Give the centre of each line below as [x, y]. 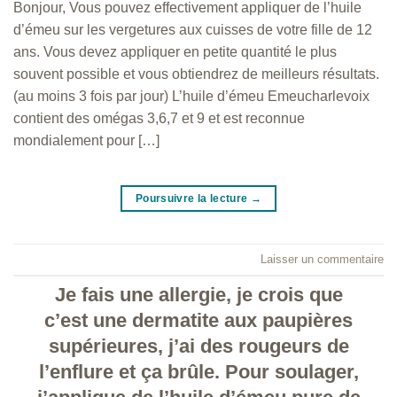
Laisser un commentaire [322, 259]
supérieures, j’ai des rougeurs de [198, 346]
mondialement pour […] [86, 140]
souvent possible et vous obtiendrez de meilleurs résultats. [196, 74]
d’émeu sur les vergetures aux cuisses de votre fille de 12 [193, 29]
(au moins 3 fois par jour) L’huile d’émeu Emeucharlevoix [191, 96]
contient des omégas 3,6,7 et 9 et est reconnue [159, 118]
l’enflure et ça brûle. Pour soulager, [198, 372]
